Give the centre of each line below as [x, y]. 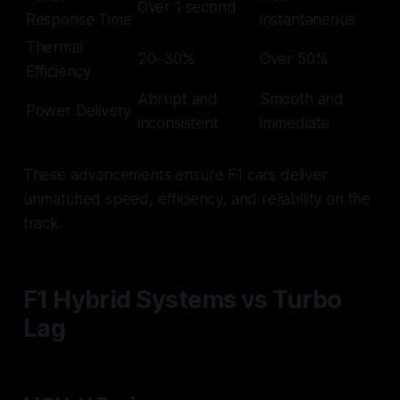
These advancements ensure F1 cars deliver [175, 175]
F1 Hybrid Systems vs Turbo [182, 300]
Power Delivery [79, 111]
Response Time [79, 20]
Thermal [54, 48]
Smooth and [302, 100]
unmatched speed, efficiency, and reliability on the [197, 200]
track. [42, 224]
